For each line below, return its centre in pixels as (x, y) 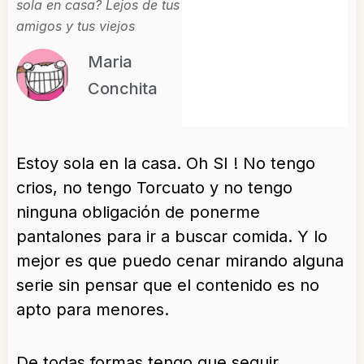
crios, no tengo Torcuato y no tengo (154, 188)
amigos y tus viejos (76, 26)
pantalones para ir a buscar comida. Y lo (172, 237)
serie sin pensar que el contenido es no (168, 286)
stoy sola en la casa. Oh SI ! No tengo (171, 164)
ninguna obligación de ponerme (138, 212)
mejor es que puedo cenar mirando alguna (180, 261)
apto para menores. (93, 310)
